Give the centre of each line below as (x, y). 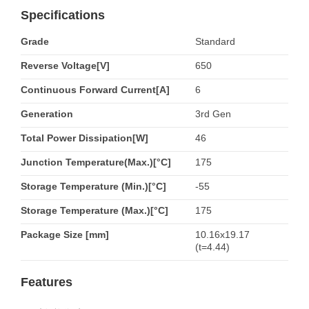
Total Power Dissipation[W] (84, 138)
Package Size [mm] (65, 235)
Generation (47, 114)
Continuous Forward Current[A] (95, 90)
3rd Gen (213, 114)
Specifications (63, 15)
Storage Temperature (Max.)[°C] (94, 210)
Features (47, 282)
